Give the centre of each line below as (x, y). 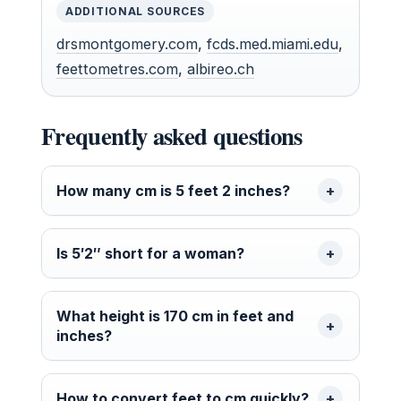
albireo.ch (221, 69)
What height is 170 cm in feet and (175, 316)
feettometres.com (117, 69)
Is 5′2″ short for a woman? (150, 254)
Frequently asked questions (172, 136)
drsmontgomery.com (127, 44)
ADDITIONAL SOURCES (135, 12)
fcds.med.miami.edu (273, 44)
